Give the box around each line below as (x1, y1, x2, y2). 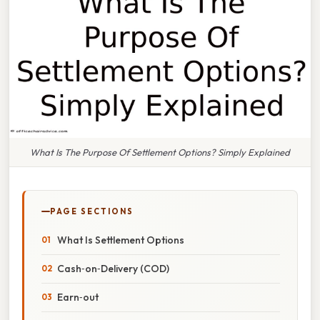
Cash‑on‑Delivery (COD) (57, 261, 169, 275)
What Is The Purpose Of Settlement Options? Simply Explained (30, 146, 290, 158)
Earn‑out (57, 290, 99, 304)
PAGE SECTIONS (50, 206, 134, 216)
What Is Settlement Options (57, 233, 184, 246)
